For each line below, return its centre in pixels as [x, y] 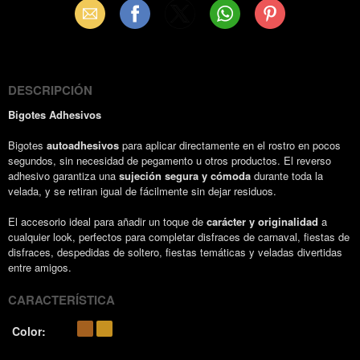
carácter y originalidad [262, 221]
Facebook [140, 13]
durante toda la [287, 176]
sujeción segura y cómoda [185, 176]
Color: [29, 331]
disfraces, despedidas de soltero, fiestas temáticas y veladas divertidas [175, 252]
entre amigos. [40, 267]
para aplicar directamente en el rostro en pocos [230, 145]
